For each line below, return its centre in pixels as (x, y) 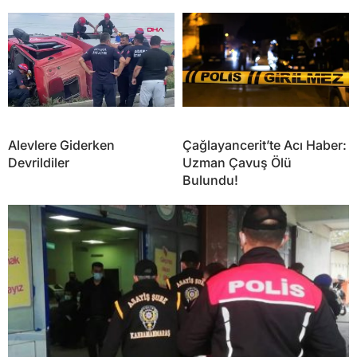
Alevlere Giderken (61, 145)
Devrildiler (39, 163)
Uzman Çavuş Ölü (237, 163)
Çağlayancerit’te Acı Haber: (265, 145)
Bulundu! (210, 180)
